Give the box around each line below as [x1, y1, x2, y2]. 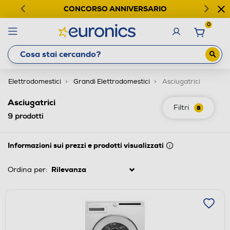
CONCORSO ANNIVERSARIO [63, 4, 167, 13]
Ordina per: [8, 165, 47, 174]
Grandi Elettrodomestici [73, 77, 150, 86]
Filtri [174, 103, 189, 112]
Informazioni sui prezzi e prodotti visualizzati [8, 140, 164, 150]
